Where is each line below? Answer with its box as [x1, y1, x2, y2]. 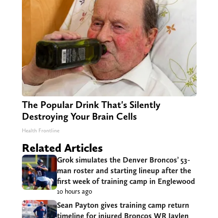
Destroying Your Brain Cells [21, 110, 137, 123]
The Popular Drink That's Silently [21, 99, 161, 111]
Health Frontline [21, 127, 59, 134]
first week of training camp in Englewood [56, 177, 195, 186]
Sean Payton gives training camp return [56, 200, 189, 210]
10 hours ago [56, 187, 92, 196]
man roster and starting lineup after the [56, 166, 191, 176]
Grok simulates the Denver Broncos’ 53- [56, 155, 190, 165]
